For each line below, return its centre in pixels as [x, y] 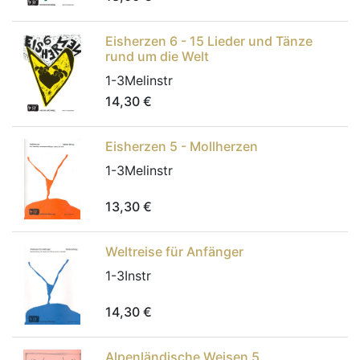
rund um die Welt [157, 56]
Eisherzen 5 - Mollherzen [182, 146]
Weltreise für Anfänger [174, 252]
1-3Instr [128, 276]
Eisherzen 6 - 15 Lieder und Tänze [209, 41]
